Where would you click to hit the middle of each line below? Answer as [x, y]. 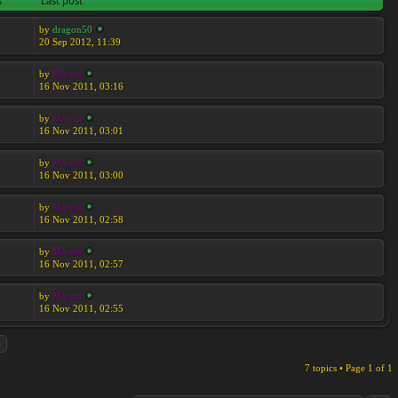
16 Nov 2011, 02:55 [81, 308]
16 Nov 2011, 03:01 [81, 131]
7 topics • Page [336, 368]
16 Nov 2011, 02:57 [81, 264]
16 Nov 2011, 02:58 [81, 219]
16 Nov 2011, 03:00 [81, 175]
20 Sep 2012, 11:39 [80, 42]
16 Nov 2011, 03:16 [81, 86]
